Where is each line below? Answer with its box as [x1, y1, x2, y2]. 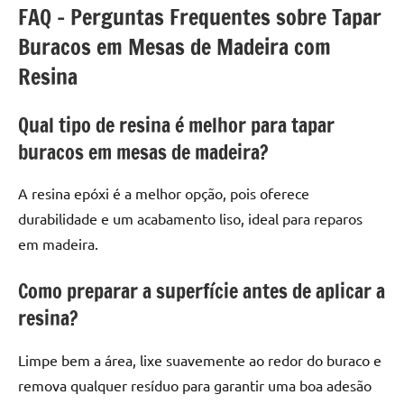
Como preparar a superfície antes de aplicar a [18, 277, 385, 306]
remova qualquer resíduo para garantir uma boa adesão [18, 375, 372, 394]
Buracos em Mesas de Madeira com [18, 31, 331, 62]
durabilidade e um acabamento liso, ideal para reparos [18, 209, 363, 228]
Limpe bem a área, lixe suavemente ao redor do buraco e [18, 350, 381, 369]
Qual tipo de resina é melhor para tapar [18, 110, 335, 139]
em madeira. [18, 234, 98, 253]
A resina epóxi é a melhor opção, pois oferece [18, 184, 309, 203]
